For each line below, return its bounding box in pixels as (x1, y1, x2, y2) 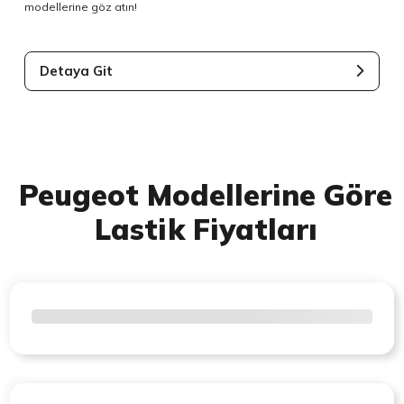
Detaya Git (40, 61, 114, 79)
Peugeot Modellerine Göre (19, 176, 392, 213)
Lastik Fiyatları (94, 210, 317, 247)
